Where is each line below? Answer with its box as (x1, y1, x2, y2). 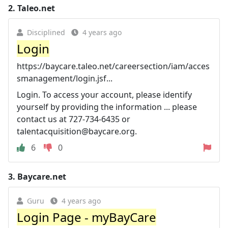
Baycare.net (17, 171, 66, 182)
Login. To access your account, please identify (17, 89, 192, 100)
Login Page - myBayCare (17, 209, 156, 225)
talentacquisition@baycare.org (17, 126, 135, 137)
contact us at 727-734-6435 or (17, 113, 130, 125)
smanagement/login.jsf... (17, 73, 112, 84)
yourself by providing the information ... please (17, 101, 197, 112)
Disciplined (27, 27, 65, 37)
